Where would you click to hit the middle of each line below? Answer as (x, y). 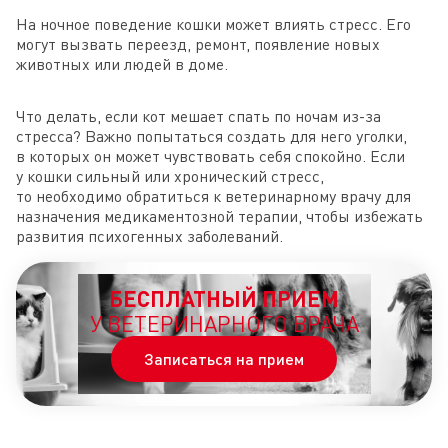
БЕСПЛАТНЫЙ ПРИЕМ (224, 299)
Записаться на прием (224, 359)
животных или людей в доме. (122, 64)
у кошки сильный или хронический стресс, (170, 176)
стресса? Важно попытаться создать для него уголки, (211, 136)
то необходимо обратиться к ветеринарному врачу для (213, 196)
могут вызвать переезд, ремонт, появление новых (198, 44)
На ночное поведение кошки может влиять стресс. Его (213, 24)
